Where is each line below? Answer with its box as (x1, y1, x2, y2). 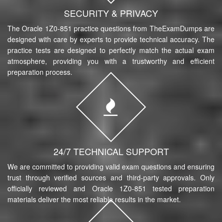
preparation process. (7, 66, 72, 77)
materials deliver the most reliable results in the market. (7, 194, 181, 204)
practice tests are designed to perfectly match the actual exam (7, 45, 215, 55)
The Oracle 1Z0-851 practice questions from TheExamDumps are (7, 23, 215, 33)
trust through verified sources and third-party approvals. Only (7, 172, 215, 182)
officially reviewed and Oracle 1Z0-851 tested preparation (7, 183, 215, 193)
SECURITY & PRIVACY (64, 6, 158, 19)
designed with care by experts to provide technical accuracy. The (7, 34, 215, 44)
